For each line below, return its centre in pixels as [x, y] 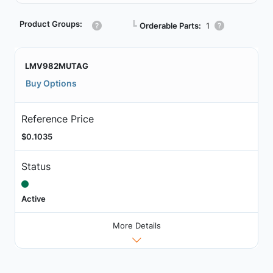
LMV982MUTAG [57, 66]
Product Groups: [51, 24]
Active [33, 198]
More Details [136, 226]
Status [36, 166]
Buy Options [51, 83]
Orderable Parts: [170, 25]
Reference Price [57, 119]
